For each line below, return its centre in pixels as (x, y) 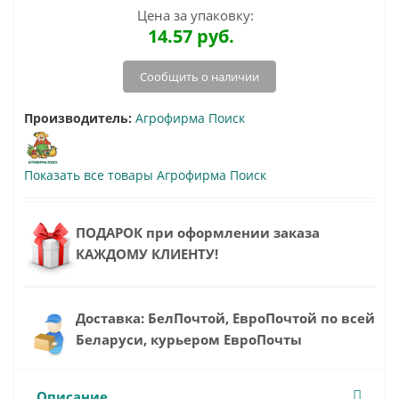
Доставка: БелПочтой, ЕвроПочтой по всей (225, 318)
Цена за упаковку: (195, 16)
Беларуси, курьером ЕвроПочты (189, 340)
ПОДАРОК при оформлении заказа (198, 233)
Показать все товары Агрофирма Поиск (145, 175)
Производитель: (78, 118)
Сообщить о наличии (199, 77)
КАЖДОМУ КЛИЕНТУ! (147, 254)
